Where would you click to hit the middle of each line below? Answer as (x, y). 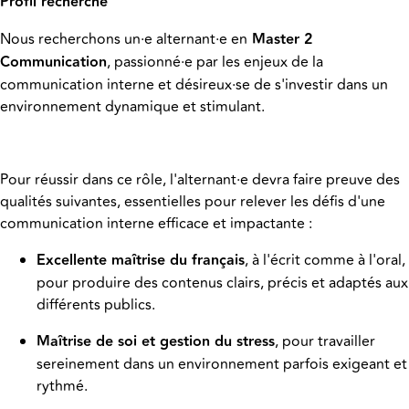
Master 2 (280, 40)
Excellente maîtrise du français (141, 261)
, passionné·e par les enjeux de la (215, 63)
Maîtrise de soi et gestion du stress (156, 342)
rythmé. (62, 387)
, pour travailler (325, 342)
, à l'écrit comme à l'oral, (325, 261)
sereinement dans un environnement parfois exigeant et (222, 365)
